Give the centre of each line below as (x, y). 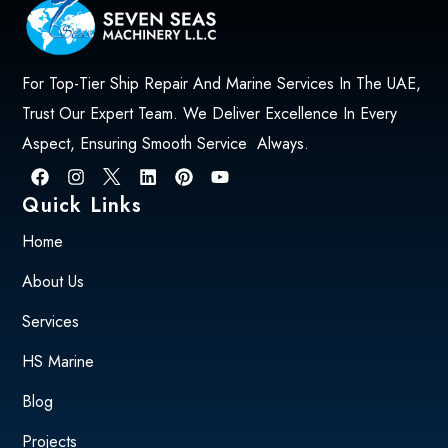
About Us (53, 282)
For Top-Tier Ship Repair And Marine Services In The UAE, (222, 84)
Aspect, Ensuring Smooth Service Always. (166, 144)
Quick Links (82, 206)
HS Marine (58, 362)
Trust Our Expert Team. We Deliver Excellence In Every (210, 114)
